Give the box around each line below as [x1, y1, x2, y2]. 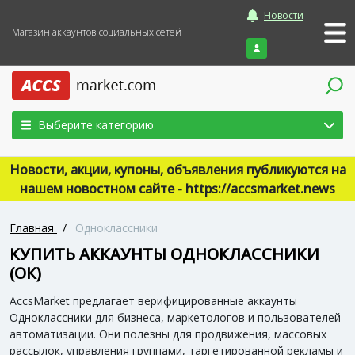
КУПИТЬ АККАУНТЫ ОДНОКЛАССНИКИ [10, 243, 319, 265]
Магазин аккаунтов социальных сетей [12, 25, 181, 39]
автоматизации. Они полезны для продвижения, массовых [10, 326, 326, 342]
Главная [10, 220, 54, 235]
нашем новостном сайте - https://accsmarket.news [20, 180, 335, 197]
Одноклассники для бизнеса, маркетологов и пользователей [10, 310, 341, 325]
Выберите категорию [38, 117, 154, 132]
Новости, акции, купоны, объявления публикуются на [9, 161, 346, 178]
